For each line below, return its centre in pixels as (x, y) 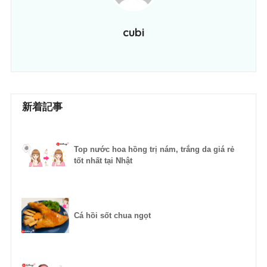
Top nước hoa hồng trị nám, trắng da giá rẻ (154, 150)
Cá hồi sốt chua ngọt (112, 216)
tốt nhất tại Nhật (103, 161)
